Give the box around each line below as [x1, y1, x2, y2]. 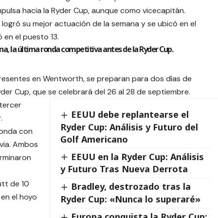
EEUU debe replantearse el [71, 109, 189, 121]
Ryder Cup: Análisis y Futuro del [60, 121, 198, 133]
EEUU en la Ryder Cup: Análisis [71, 150, 204, 163]
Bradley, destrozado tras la [71, 181, 191, 193]
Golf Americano [60, 133, 128, 145]
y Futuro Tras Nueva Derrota [60, 163, 188, 175]
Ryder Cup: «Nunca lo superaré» [60, 193, 200, 205]
